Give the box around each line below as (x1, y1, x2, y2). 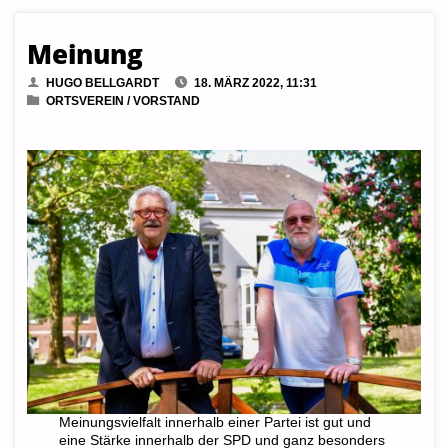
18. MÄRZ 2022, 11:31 (193, 75, 317, 90)
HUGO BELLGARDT (45, 75, 159, 90)
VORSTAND (132, 93, 200, 108)
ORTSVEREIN (45, 93, 124, 108)
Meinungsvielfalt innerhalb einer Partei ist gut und (58, 414, 371, 430)
